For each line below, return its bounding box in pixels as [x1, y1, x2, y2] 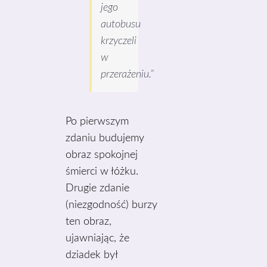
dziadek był [66, 250, 119, 260]
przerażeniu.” [101, 69, 154, 80]
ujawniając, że [66, 233, 130, 244]
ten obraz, [66, 216, 112, 227]
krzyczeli [101, 36, 137, 46]
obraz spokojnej [66, 150, 138, 160]
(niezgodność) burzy [66, 200, 158, 210]
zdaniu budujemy [66, 133, 145, 144]
